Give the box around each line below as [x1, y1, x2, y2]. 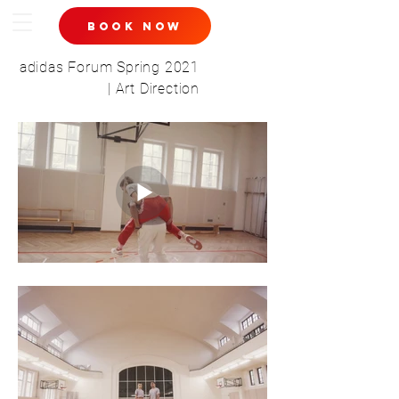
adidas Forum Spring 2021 [19, 59, 199, 76]
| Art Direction [107, 80, 199, 97]
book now [86, 19, 183, 33]
